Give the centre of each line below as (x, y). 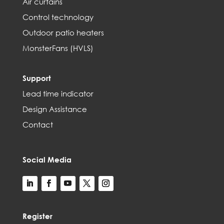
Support (36, 78)
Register (37, 216)
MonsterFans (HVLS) (58, 48)
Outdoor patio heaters (63, 32)
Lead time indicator (58, 93)
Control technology (58, 17)
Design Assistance (54, 109)
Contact (37, 124)
